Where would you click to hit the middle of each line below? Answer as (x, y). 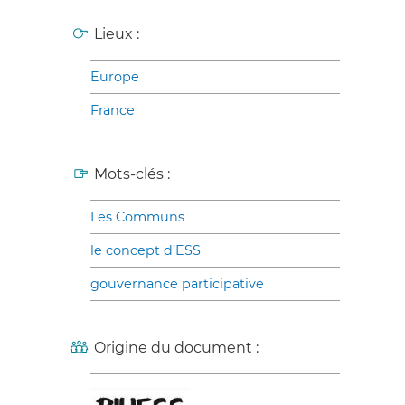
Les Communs (137, 217)
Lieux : (117, 33)
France (113, 110)
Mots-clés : (132, 174)
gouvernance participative (177, 283)
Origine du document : (176, 347)
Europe (115, 76)
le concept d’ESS (146, 250)
